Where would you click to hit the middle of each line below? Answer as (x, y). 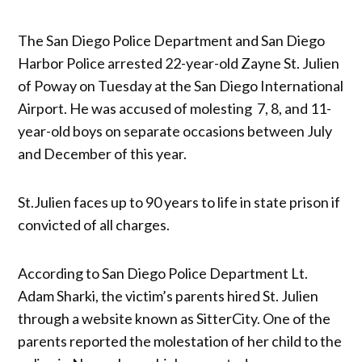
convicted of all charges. (95, 224)
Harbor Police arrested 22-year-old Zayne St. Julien (179, 63)
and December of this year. (104, 153)
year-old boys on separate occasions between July (175, 130)
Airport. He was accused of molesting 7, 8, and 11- (175, 108)
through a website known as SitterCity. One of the (175, 318)
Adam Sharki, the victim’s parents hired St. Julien (168, 295)
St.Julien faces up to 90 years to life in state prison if (179, 202)
